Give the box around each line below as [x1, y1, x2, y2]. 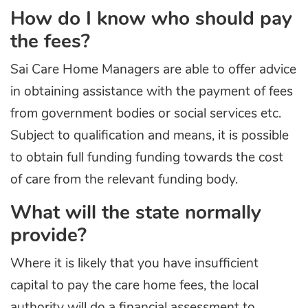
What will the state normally [10, 203, 261, 223]
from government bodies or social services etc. [10, 107, 281, 121]
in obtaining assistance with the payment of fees [10, 85, 293, 99]
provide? [10, 226, 87, 246]
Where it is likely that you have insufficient [10, 257, 258, 271]
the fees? [10, 32, 90, 52]
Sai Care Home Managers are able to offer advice [10, 63, 296, 77]
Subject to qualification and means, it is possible [10, 129, 289, 143]
